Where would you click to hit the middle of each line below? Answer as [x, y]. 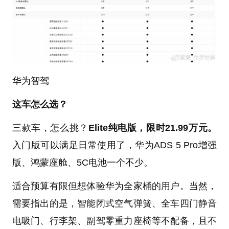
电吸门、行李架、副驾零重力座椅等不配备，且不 [114, 221]
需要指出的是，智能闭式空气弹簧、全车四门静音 [114, 203]
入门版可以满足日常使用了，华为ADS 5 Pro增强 [114, 145]
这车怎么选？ [40, 105]
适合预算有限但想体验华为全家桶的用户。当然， [114, 186]
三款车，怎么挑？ [50, 128]
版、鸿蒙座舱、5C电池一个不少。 [82, 163]
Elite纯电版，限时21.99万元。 [153, 128]
